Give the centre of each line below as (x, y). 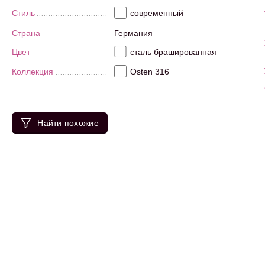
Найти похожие (68, 123)
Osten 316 (149, 72)
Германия (133, 33)
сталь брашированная (173, 52)
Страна (26, 33)
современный (156, 13)
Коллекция (33, 72)
